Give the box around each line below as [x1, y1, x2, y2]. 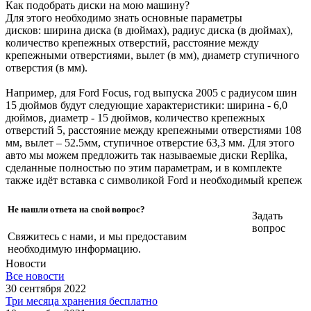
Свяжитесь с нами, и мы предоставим [8, 230, 187, 243]
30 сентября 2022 [6, 282, 86, 294]
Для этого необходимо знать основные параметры [6, 11, 242, 24]
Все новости [6, 269, 65, 282]
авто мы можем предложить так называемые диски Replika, [6, 149, 287, 161]
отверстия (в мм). [6, 61, 87, 74]
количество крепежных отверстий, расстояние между [6, 36, 259, 49]
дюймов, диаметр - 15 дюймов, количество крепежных [6, 111, 265, 124]
